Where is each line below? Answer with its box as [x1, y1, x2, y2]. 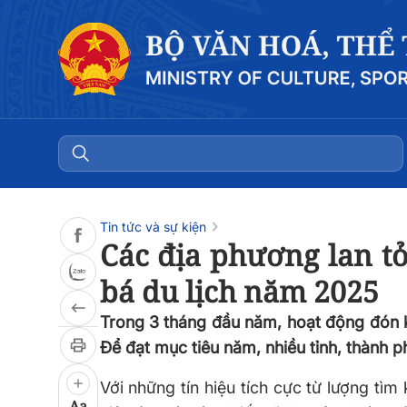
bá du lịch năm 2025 [99, 272, 379, 311]
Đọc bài [15, 20, 58, 35]
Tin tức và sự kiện [99, 219, 206, 234]
